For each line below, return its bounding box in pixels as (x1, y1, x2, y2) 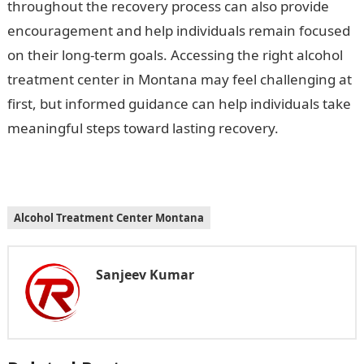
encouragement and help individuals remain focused (6, 21, 350, 40)
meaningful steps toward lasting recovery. (6, 119, 279, 137)
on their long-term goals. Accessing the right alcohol (6, 45, 343, 64)
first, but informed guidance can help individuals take (6, 94, 351, 113)
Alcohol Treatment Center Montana (13, 210, 204, 225)
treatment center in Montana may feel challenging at (6, 70, 352, 89)
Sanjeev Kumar (95, 266, 194, 284)
